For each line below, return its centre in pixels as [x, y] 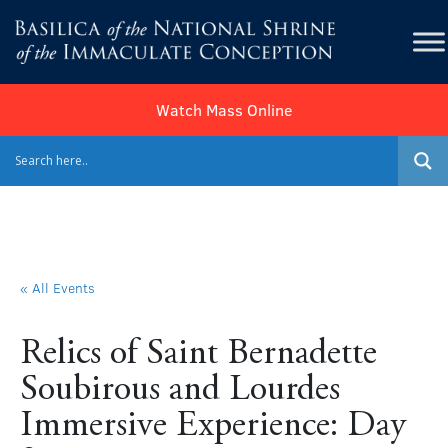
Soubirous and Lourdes [180, 390]
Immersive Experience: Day [213, 426]
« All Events [57, 287]
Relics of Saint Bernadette [198, 354]
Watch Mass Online [224, 109]
